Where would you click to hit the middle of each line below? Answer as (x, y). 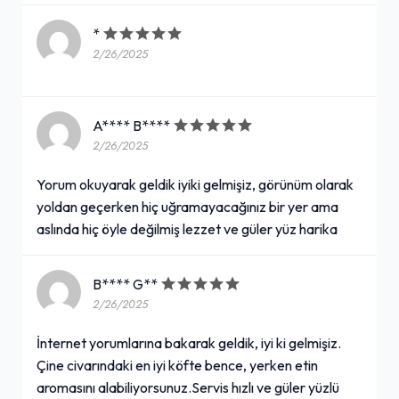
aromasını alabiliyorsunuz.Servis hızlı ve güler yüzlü (188, 387)
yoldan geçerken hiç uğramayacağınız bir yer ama (187, 206)
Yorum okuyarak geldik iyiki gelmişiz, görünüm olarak (195, 184)
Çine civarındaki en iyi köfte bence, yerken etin (177, 365)
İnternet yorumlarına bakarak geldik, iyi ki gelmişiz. (189, 342)
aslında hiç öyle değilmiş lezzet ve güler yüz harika (187, 228)
